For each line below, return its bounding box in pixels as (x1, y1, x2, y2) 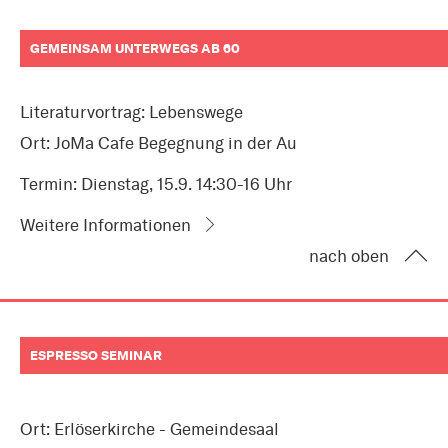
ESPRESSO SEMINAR (30, 347, 162, 364)
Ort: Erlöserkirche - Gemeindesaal (20, 419, 279, 440)
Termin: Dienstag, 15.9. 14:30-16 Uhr (20, 174, 292, 195)
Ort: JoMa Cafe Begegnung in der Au (20, 133, 297, 154)
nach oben (309, 246, 389, 267)
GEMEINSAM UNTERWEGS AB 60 (30, 40, 240, 57)
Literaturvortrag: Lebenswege (20, 102, 243, 123)
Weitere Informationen (20, 215, 191, 236)
